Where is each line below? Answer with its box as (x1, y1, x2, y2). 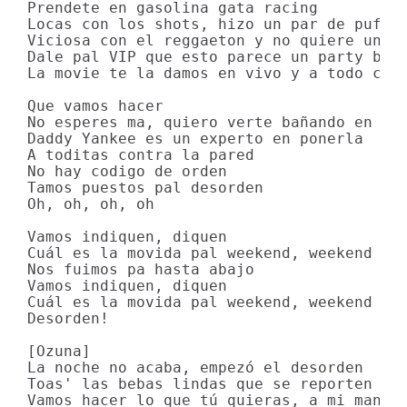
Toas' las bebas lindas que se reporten (27, 375, 372, 392)
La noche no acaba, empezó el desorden (27, 359, 363, 376)
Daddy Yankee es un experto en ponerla (27, 130, 363, 147)
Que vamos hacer (27, 97, 164, 114)
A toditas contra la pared (27, 146, 254, 164)
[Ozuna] (27, 342, 91, 360)
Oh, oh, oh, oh (27, 195, 154, 213)
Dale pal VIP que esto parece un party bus (27, 48, 400, 65)
